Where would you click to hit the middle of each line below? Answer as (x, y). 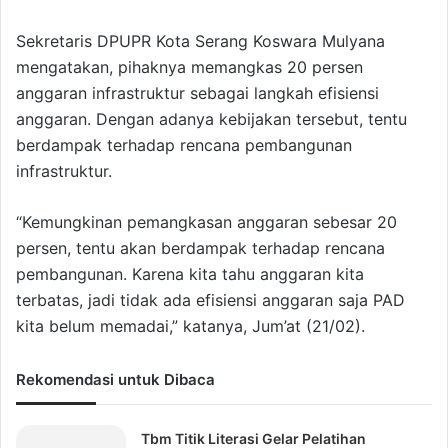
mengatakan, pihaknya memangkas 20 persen (189, 67)
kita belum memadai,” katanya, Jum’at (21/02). (190, 326)
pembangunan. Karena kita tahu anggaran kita (190, 274)
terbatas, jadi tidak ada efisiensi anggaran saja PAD (210, 300)
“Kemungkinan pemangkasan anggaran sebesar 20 (206, 222)
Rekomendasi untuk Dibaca (115, 380)
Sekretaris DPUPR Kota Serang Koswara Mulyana (200, 41)
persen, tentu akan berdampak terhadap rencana (200, 248)
